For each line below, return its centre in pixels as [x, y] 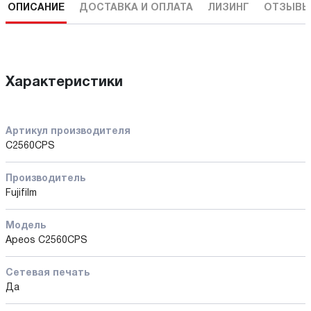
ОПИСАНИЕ [36, 8]
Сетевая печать [48, 273]
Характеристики [64, 82]
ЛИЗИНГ [228, 8]
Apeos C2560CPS [47, 240]
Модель [26, 226]
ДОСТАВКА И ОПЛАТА [136, 8]
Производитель [45, 178]
